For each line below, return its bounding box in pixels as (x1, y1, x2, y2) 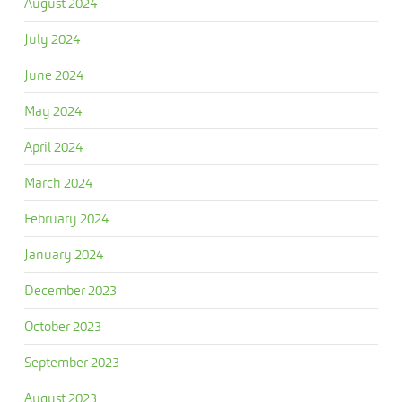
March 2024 (23, 174, 92, 191)
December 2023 (23, 282, 117, 299)
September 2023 (23, 354, 119, 371)
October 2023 (23, 318, 101, 335)
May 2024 (23, 102, 82, 119)
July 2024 (23, 31, 80, 48)
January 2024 (23, 246, 103, 263)
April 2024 (23, 138, 83, 155)
